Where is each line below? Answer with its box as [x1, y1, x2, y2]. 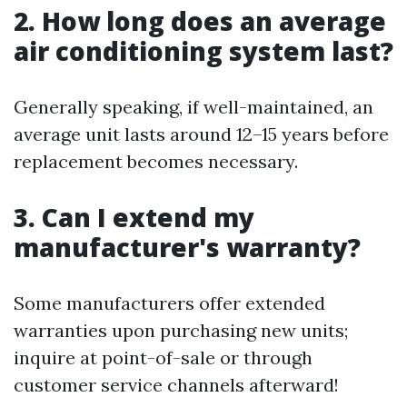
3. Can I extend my [14, 199, 254, 234]
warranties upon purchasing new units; [14, 318, 348, 342]
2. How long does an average [14, 3, 386, 38]
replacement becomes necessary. [14, 149, 298, 173]
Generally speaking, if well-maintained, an [14, 94, 373, 118]
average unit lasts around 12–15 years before [14, 122, 389, 145]
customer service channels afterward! [14, 372, 339, 396]
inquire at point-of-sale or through [14, 345, 313, 369]
